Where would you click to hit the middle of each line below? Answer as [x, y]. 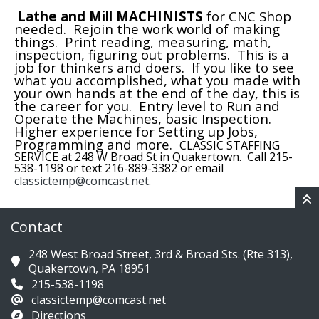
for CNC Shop [247, 16]
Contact [37, 226]
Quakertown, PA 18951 [89, 268]
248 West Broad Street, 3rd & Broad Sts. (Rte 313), [161, 254]
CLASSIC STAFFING [230, 145]
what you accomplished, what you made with [157, 80]
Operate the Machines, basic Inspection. [145, 118]
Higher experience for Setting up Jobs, [136, 131]
